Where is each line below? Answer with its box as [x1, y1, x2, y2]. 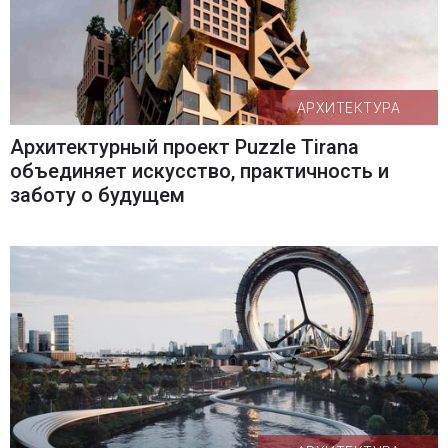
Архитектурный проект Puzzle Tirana [9, 135, 359, 160]
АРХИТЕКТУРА [296, 99, 401, 116]
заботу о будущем [9, 183, 185, 208]
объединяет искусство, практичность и [9, 159, 389, 184]
